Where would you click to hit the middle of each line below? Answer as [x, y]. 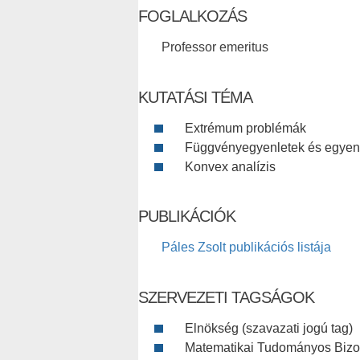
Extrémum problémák [245, 128]
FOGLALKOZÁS [192, 16]
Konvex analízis [230, 166]
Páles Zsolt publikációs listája [246, 247]
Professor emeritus [215, 47]
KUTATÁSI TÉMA [195, 97]
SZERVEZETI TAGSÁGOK [226, 297]
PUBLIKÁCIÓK [187, 216]
